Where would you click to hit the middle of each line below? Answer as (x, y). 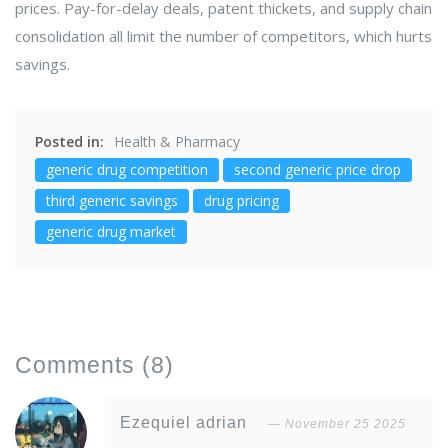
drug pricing (241, 201)
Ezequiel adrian (186, 423)
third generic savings (112, 201)
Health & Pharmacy (177, 142)
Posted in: (69, 142)
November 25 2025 (345, 424)
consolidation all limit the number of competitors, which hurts (223, 36)
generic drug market (111, 232)
